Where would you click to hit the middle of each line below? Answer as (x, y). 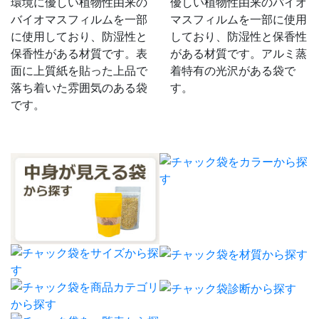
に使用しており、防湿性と (79, 36)
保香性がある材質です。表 (79, 53)
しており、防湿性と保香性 (239, 36)
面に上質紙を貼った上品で (79, 70)
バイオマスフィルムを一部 (79, 19)
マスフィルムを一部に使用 (239, 19)
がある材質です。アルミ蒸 (239, 53)
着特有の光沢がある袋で (233, 70)
